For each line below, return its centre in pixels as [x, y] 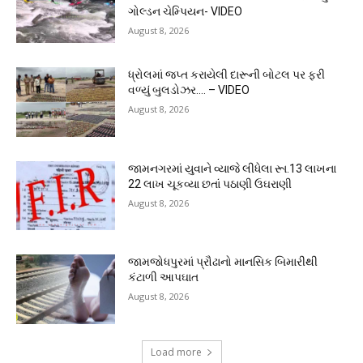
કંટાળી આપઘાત [164, 278]
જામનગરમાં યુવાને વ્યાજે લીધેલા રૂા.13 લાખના [233, 168]
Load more [176, 352]
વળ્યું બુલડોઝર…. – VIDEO [189, 90]
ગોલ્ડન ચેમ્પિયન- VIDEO [186, 12]
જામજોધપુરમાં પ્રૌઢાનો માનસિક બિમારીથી [223, 262]
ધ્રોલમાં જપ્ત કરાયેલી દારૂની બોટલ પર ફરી [227, 75]
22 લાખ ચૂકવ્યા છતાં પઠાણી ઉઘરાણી [210, 184]
